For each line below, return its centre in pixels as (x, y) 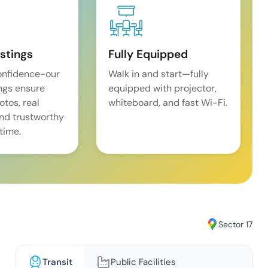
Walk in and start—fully (159, 74)
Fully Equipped (148, 54)
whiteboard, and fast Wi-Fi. (168, 103)
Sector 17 (236, 224)
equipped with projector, (163, 89)
